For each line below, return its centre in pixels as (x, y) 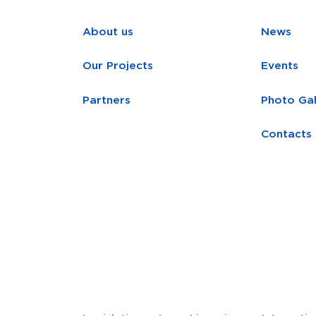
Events (280, 66)
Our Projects (118, 66)
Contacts (287, 135)
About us (108, 32)
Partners (107, 100)
